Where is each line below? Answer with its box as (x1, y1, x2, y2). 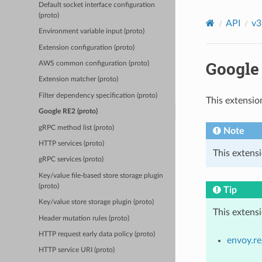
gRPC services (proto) (39, 156, 104, 163)
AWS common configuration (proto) (39, 60, 150, 67)
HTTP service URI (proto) (39, 247, 115, 254)
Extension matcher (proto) (39, 76, 119, 83)
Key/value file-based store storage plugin (39, 172, 164, 179)
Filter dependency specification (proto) (39, 92, 158, 99)
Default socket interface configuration (39, 1, 156, 8)
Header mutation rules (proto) (39, 215, 130, 222)
